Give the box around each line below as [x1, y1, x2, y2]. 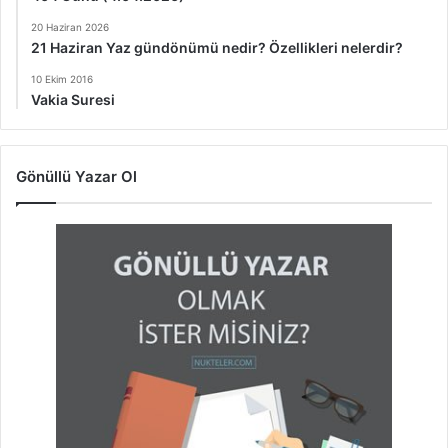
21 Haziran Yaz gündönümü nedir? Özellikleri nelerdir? [31, 39, 403, 57]
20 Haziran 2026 [31, 21, 109, 34]
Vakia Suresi [31, 91, 115, 109]
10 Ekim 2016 [31, 73, 93, 86]
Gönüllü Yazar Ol [16, 167, 137, 187]
